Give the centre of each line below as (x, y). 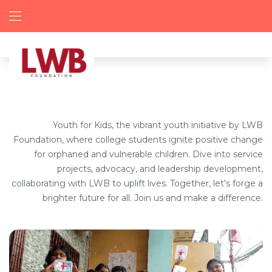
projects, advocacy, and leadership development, (160, 169)
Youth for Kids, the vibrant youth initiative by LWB (158, 125)
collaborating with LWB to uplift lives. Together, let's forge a (137, 183)
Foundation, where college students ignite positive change (138, 140)
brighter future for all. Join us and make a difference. (153, 198)
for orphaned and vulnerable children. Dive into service (148, 154)
